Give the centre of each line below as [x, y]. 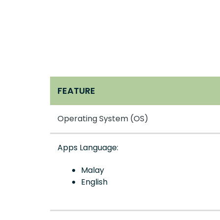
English [94, 182]
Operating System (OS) [103, 119]
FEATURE [76, 91]
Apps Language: [88, 148]
